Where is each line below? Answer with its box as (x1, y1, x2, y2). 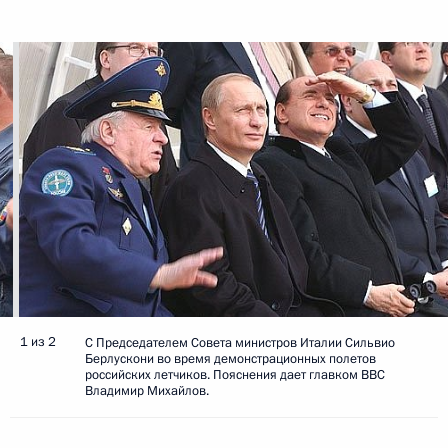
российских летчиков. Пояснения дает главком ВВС (85, 365, 385, 384)
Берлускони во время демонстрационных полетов (85, 349, 376, 368)
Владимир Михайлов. (85, 381, 209, 400)
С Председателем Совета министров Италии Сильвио (85, 333, 395, 352)
